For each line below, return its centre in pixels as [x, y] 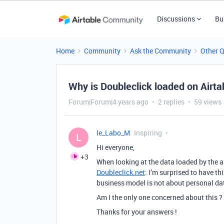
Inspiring [148, 133]
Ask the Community [160, 51]
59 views [208, 102]
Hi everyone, [115, 147]
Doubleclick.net [121, 172]
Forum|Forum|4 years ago [108, 102]
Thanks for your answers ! [137, 212]
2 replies [171, 102]
